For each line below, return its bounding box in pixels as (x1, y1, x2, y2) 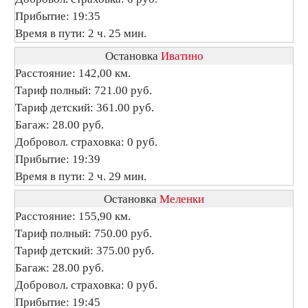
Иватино (160, 49, 203, 63)
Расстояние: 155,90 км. (15, 210, 131, 223)
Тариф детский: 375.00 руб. (15, 244, 154, 257)
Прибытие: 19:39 (15, 153, 100, 166)
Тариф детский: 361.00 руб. (15, 101, 154, 114)
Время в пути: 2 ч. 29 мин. (15, 170, 146, 183)
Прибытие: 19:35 (15, 10, 100, 23)
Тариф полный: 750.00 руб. (15, 227, 152, 240)
